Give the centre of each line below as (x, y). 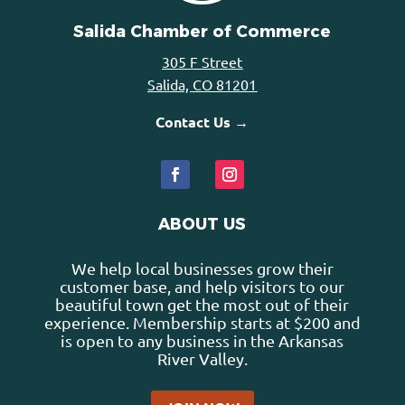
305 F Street (202, 62)
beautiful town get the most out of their (202, 305)
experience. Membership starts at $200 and (202, 323)
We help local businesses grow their (202, 268)
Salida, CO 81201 (202, 85)
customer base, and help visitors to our (202, 287)
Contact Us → (202, 122)
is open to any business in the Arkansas (202, 341)
